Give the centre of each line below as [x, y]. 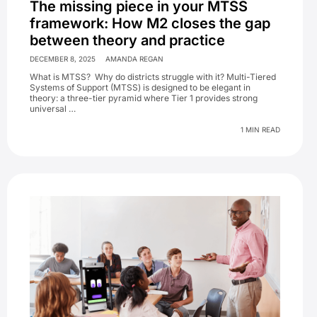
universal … [53, 109]
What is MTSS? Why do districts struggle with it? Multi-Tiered [153, 77]
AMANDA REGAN [134, 59]
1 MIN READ [260, 130]
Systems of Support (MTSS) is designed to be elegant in [140, 88]
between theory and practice [127, 41]
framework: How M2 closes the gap [150, 24]
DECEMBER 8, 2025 [63, 59]
